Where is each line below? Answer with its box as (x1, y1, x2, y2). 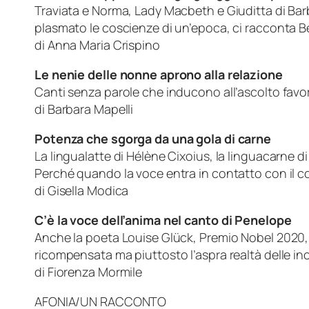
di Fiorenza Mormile (34, 263, 210, 281)
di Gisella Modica (34, 182, 129, 199)
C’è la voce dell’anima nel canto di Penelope (34, 212, 292, 229)
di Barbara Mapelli (34, 101, 209, 118)
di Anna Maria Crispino (34, 37, 160, 54)
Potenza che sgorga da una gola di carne (34, 130, 272, 148)
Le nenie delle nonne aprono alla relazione (34, 66, 283, 83)
